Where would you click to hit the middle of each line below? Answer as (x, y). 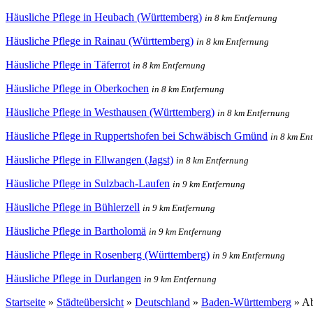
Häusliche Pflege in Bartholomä (76, 231)
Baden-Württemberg (246, 302)
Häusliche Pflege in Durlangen (73, 278)
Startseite (26, 302)
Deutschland (162, 302)
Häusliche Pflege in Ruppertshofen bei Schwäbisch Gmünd (137, 136)
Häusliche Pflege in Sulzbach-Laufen (88, 183)
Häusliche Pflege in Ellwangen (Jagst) (89, 159)
